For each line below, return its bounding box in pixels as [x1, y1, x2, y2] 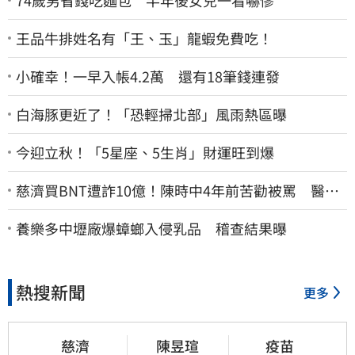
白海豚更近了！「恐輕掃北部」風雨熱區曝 [16, 103, 287, 124]
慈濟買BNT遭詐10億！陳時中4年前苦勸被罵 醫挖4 [16, 179, 347, 200]
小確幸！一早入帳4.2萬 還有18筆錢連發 [16, 65, 280, 86]
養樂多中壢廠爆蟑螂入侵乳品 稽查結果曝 [16, 217, 287, 239]
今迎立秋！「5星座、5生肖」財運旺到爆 [16, 141, 274, 162]
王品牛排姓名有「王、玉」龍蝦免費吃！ [16, 27, 273, 48]
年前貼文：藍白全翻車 [16, 197, 158, 219]
